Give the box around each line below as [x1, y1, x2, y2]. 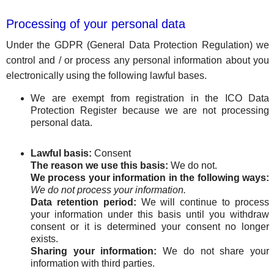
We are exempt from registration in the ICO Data [31, 93, 270, 103]
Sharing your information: [31, 246, 157, 256]
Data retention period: [31, 197, 136, 207]
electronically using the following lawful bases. [6, 70, 207, 81]
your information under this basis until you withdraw [31, 209, 270, 220]
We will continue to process [136, 197, 270, 207]
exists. [31, 234, 58, 244]
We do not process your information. [31, 185, 186, 195]
